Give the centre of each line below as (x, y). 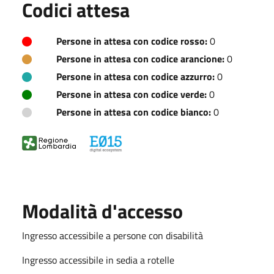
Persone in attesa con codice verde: (131, 94)
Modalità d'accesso (102, 211)
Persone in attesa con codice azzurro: (135, 76)
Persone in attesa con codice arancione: (140, 58)
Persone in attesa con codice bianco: (134, 112)
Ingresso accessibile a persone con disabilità (113, 235)
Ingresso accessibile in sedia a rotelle (98, 260)
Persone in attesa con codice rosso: (132, 41)
